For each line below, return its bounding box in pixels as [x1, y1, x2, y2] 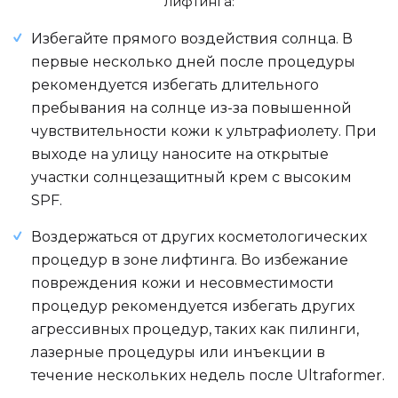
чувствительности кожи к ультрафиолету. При [31, 123, 377, 139]
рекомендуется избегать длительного [31, 76, 319, 93]
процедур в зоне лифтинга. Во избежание [31, 251, 348, 268]
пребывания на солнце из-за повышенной [31, 99, 352, 116]
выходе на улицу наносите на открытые [31, 146, 329, 163]
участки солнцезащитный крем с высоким [31, 169, 352, 186]
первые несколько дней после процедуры [31, 53, 355, 70]
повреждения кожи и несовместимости [31, 275, 334, 291]
